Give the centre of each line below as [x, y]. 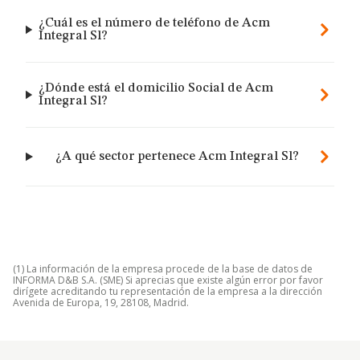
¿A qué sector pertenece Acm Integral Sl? [177, 157]
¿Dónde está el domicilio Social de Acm [155, 88]
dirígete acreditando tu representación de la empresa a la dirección [168, 291]
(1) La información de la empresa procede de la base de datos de [163, 269]
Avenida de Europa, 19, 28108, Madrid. [101, 303]
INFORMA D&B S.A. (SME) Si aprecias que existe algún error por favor [168, 280]
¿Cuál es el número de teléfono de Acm [154, 23]
